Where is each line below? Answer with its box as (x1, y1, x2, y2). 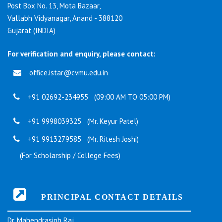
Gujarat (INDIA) (7, 26, 55, 36)
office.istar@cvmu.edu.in (27, 68, 108, 78)
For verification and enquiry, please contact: (7, 49, 156, 59)
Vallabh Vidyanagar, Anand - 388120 (7, 13, 122, 23)
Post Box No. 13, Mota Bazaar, (7, 1, 101, 11)
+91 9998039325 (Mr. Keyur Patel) (26, 116, 138, 126)
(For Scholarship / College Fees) (20, 151, 120, 161)
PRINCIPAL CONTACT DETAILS (33, 192, 183, 201)
